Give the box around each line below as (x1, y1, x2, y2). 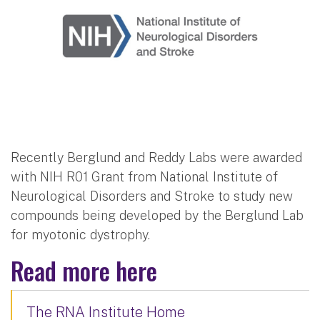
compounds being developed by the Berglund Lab (11, 207, 304, 223)
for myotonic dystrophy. (11, 226, 154, 242)
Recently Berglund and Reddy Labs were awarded (11, 149, 302, 165)
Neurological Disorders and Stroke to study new (11, 188, 293, 204)
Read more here (11, 251, 157, 289)
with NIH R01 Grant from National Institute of (11, 169, 278, 184)
